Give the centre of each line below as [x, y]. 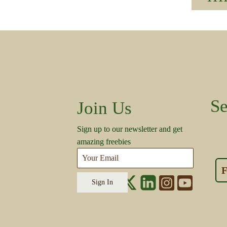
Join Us [104, 108]
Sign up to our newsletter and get [130, 129]
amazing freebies [104, 142]
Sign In [102, 182]
